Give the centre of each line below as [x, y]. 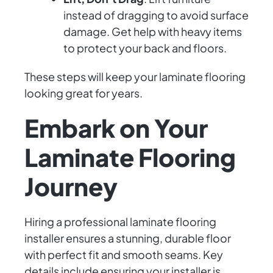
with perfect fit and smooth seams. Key [124, 255]
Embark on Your [116, 128]
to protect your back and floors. [145, 48]
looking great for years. [83, 93]
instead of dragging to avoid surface [156, 15]
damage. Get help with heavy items [153, 32]
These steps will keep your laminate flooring [135, 77]
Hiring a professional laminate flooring [120, 222]
